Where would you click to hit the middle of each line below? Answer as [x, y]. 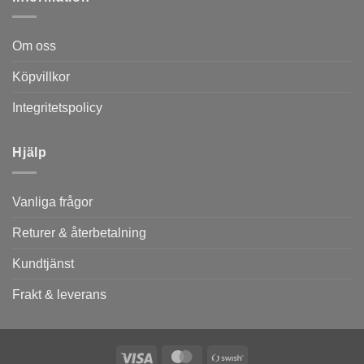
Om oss [34, 46]
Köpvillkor [41, 77]
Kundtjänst [43, 263]
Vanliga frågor [52, 201]
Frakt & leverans [59, 294]
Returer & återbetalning [79, 232]
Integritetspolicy [57, 108]
